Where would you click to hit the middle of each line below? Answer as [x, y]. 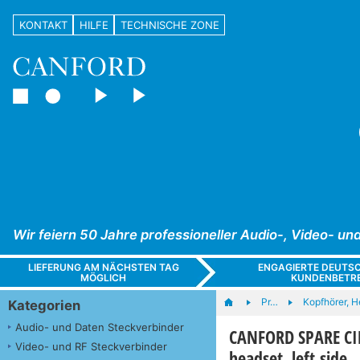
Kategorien [44, 305]
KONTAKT [43, 25]
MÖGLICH [104, 277]
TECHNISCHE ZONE [170, 25]
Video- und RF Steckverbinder [91, 346]
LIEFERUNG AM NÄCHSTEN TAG [103, 267]
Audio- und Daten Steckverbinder [100, 327]
